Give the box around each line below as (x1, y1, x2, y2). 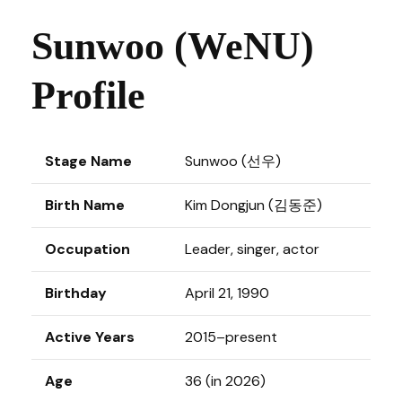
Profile (31, 74, 145, 118)
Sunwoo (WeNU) (31, 24, 314, 68)
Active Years (45, 328, 135, 346)
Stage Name (45, 152, 132, 170)
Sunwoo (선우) (185, 152, 281, 170)
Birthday (45, 284, 107, 302)
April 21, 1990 (185, 284, 269, 302)
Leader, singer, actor (185, 240, 319, 258)
